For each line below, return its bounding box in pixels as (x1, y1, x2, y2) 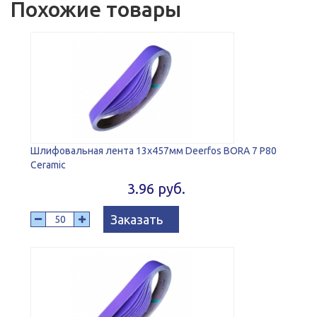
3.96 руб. (127, 180, 185, 197)
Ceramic (30, 159, 66, 171)
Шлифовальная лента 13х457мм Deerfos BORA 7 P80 (30, 145, 277, 157)
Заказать (110, 212, 163, 227)
